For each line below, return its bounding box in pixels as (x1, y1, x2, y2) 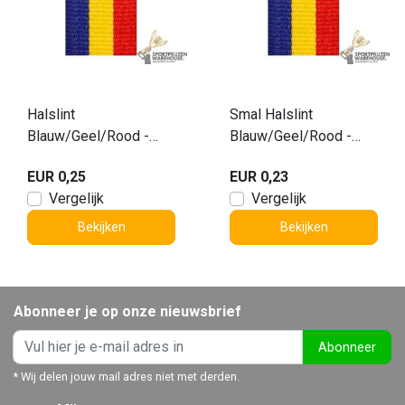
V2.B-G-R (27, 149, 85, 166)
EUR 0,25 (27, 168, 86, 185)
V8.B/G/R (230, 149, 289, 166)
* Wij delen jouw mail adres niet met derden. (14, 370, 240, 383)
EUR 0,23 (230, 168, 288, 185)
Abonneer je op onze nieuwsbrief (14, 303, 241, 320)
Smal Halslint (230, 106, 313, 123)
